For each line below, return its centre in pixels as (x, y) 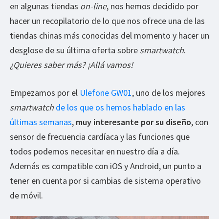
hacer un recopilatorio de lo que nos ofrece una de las (107, 21)
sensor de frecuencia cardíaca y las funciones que (100, 136)
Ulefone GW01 (106, 92)
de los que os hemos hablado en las (120, 107)
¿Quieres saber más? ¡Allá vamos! (71, 65)
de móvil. (26, 195)
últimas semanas (41, 122)
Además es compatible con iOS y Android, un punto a (106, 166)
